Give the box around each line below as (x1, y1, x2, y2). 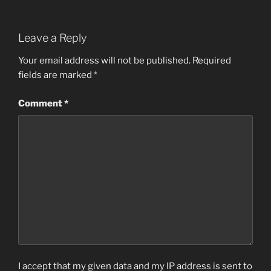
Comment (18, 97, 64, 109)
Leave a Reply (18, 31, 87, 44)
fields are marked (18, 70, 94, 81)
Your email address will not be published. (18, 55, 191, 67)
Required (192, 55, 231, 67)
